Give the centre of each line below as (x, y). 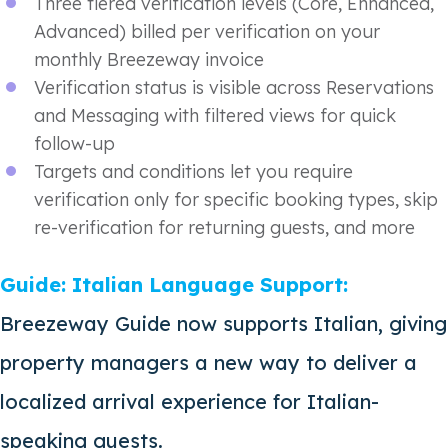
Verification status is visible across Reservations (234, 87)
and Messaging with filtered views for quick (215, 115)
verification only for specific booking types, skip (236, 199)
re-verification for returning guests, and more (224, 227)
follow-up (74, 143)
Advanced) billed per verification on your (207, 31)
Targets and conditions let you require (193, 171)
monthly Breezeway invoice (149, 59)
